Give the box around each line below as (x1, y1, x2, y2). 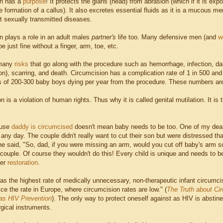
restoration (7, 159, 38, 167)
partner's (92, 33, 116, 41)
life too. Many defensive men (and (116, 33, 218, 41)
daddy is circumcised (11, 123, 73, 131)
